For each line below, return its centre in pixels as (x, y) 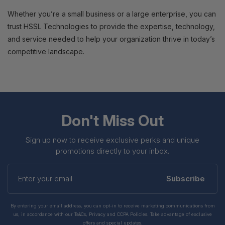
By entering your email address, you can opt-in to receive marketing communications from (113, 206)
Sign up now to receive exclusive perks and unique (113, 140)
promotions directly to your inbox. (113, 151)
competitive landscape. (46, 52)
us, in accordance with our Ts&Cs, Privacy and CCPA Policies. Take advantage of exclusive (113, 214)
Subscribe (186, 178)
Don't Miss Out (113, 121)
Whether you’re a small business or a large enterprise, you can (112, 14)
